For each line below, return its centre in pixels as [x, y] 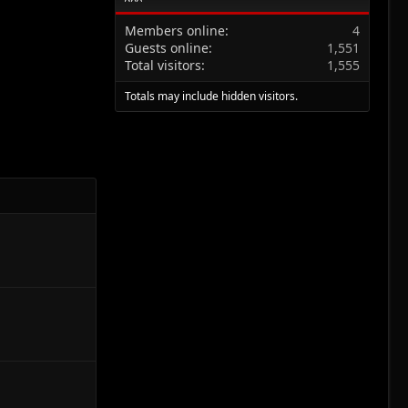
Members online [175, 30]
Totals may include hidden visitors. [211, 96]
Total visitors [163, 65]
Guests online [167, 47]
